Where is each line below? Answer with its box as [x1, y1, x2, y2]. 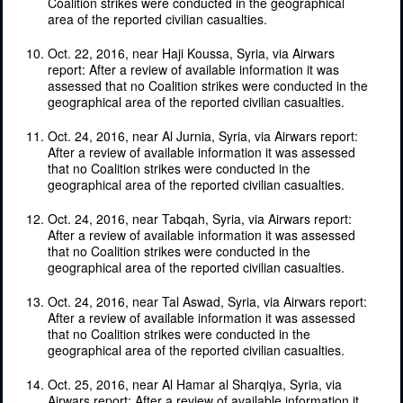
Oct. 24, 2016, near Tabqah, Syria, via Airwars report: [48, 209, 352, 228]
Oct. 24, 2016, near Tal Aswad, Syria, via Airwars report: [48, 291, 367, 310]
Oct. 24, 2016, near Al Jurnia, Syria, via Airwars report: [48, 126, 358, 145]
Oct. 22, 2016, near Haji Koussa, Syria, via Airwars [48, 43, 335, 62]
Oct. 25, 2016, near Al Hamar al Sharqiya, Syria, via [48, 374, 342, 393]
